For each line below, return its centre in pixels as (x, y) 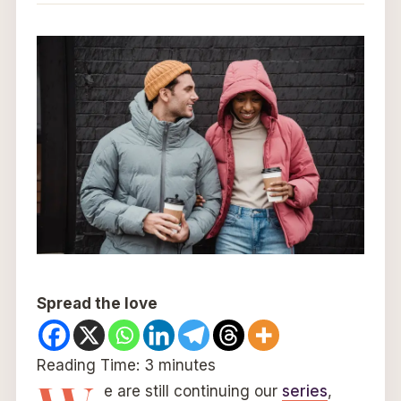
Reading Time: (90, 365)
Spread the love (97, 303)
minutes (187, 365)
